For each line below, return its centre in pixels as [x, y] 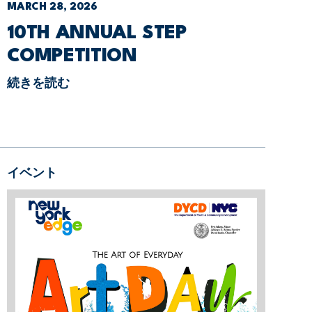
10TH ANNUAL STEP [97, 33]
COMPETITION [72, 56]
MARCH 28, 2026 [52, 7]
